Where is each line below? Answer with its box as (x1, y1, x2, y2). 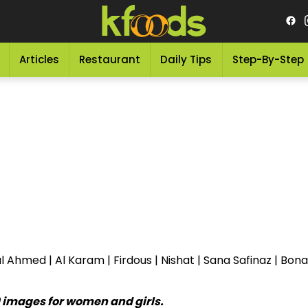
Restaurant (79, 52, 141, 67)
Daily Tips (160, 52, 212, 67)
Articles (19, 52, 59, 67)
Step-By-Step (232, 52, 304, 67)
